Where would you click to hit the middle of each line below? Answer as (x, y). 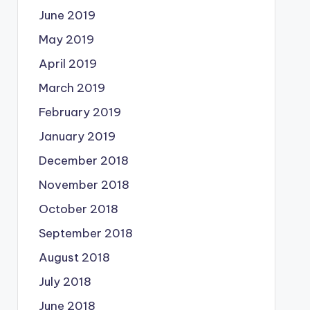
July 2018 (65, 282)
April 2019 (67, 64)
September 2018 (85, 233)
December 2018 (83, 161)
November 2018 (84, 185)
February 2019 (80, 112)
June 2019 (67, 15)
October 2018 (78, 209)
